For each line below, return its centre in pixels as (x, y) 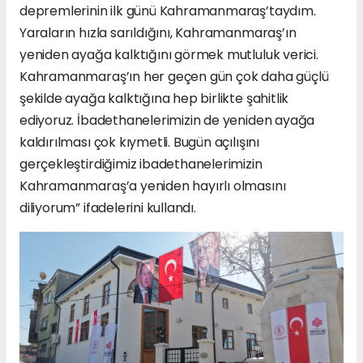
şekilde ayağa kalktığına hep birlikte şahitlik (154, 98)
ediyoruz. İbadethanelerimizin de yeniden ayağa (167, 120)
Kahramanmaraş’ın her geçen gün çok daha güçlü (174, 76)
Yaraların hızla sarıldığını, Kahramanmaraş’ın (158, 32)
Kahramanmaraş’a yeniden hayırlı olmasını (153, 186)
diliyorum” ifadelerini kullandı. (108, 207)
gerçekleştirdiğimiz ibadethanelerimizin (141, 164)
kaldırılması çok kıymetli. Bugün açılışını (139, 142)
